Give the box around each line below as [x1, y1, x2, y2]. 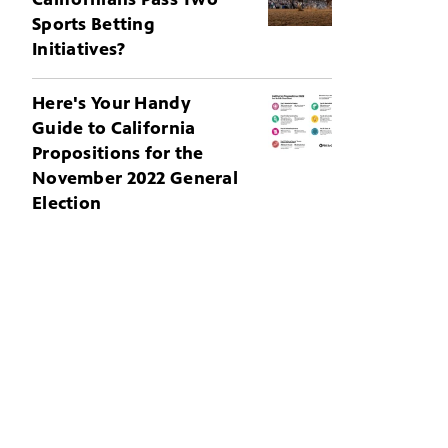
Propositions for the [32, 142, 204, 164]
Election [32, 192, 102, 214]
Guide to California [32, 117, 196, 139]
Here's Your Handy [32, 92, 191, 114]
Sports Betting [32, 13, 156, 35]
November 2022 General [32, 167, 239, 189]
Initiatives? [32, 38, 126, 60]
